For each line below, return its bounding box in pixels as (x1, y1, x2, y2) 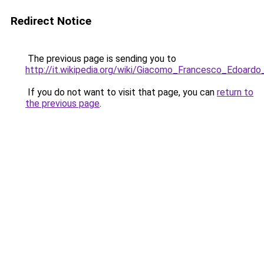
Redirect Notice (11, 14, 91, 28)
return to (217, 87, 253, 98)
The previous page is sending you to (25, 53, 176, 64)
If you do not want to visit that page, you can (25, 87, 217, 98)
